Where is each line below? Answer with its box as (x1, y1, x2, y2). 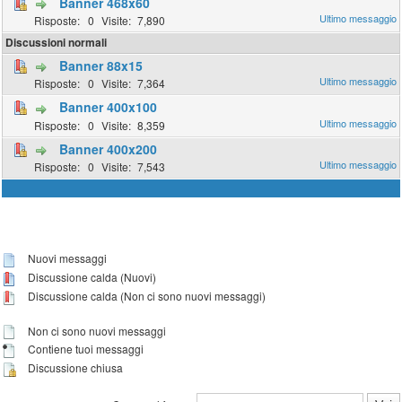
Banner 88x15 (59, 56, 144, 74)
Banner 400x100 (59, 98, 158, 117)
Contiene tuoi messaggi (25, 341, 144, 357)
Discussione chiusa (25, 360, 124, 376)
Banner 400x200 (59, 139, 158, 158)
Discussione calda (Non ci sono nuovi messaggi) (25, 287, 267, 303)
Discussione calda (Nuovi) (25, 268, 157, 284)
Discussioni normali (5, 34, 108, 50)
